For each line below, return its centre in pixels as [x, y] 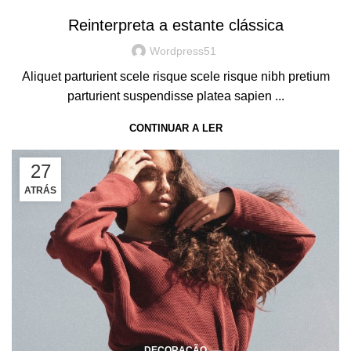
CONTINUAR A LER [175, 128]
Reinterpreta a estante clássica [175, 25]
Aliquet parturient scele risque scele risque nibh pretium [175, 77]
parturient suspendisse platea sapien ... [175, 96]
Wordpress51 [183, 51]
